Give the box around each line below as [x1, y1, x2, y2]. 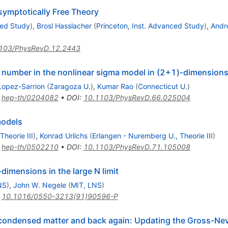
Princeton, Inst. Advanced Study [96, 21, 204, 30]
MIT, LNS [70, 180, 102, 189]
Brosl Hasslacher [36, 21, 92, 30]
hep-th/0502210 [1, 142, 59, 151]
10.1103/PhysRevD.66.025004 [83, 93, 190, 102]
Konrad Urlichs [39, 131, 88, 140]
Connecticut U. [137, 81, 187, 91]
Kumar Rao [97, 81, 133, 91]
